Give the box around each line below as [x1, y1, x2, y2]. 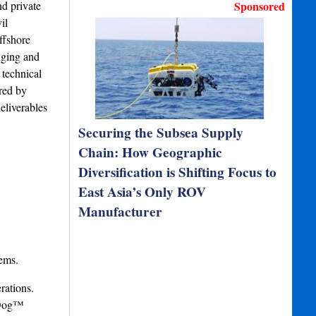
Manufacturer [78, 202, 163, 221]
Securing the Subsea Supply [78, 123, 244, 142]
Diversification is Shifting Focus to [78, 162, 277, 182]
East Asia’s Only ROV [78, 182, 207, 202]
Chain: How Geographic [78, 142, 223, 162]
